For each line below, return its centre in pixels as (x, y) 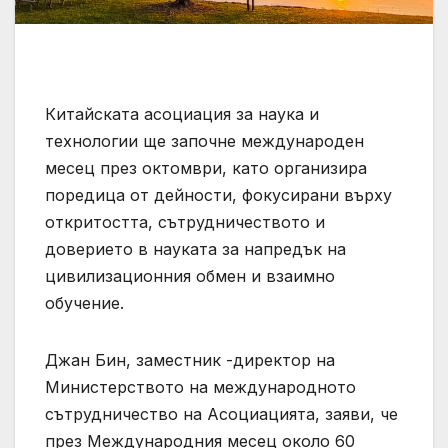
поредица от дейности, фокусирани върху (218, 194)
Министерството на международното (200, 386)
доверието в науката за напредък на (195, 248)
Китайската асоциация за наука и (182, 113)
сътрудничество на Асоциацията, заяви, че (221, 413)
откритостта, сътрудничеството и (185, 221)
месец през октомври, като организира (206, 167)
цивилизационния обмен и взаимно (190, 275)
